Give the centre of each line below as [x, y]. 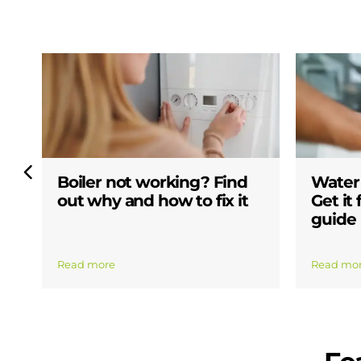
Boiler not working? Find [152, 183]
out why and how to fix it [153, 201]
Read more [86, 264]
